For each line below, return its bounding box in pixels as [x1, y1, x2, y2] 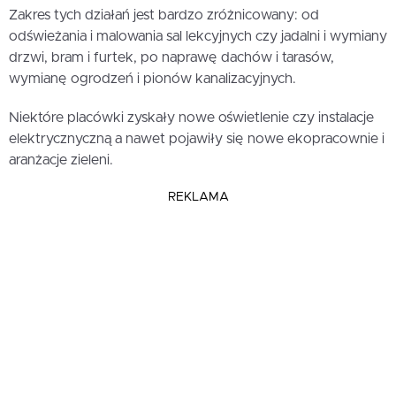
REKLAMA [167, 191, 229, 204]
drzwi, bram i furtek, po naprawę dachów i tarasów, [9, 50, 334, 65]
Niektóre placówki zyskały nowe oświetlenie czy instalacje [9, 110, 374, 126]
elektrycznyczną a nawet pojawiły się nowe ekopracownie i [9, 132, 385, 147]
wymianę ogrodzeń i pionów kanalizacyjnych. [9, 72, 296, 87]
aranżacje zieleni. [9, 153, 113, 168]
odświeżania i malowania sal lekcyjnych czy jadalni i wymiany [9, 29, 387, 44]
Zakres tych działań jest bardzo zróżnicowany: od [9, 8, 319, 23]
